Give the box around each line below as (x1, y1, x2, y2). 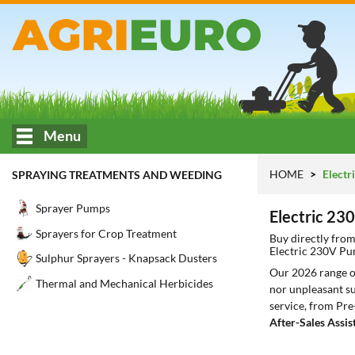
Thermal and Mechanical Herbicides (36, 276, 213, 290)
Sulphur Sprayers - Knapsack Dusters (36, 251, 217, 265)
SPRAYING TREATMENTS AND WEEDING (12, 168, 222, 181)
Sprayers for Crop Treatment (36, 226, 177, 240)
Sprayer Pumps (36, 201, 110, 216)
